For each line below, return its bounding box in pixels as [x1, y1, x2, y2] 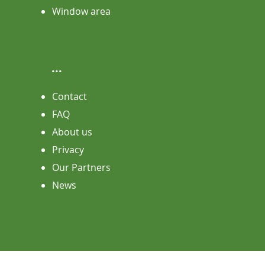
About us [52, 125, 92, 139]
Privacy [52, 143, 84, 157]
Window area [52, 5, 111, 18]
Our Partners [52, 161, 111, 174]
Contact [52, 90, 87, 104]
